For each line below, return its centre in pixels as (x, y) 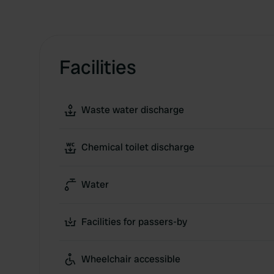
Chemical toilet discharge (138, 147)
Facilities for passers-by (134, 222)
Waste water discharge (133, 110)
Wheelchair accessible (131, 259)
